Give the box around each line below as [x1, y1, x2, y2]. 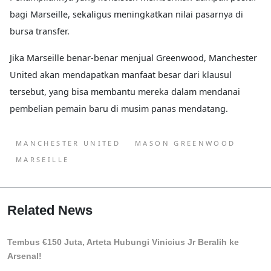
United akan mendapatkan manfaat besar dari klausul [10, 69, 232, 81]
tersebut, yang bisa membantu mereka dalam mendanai [10, 86, 240, 98]
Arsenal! [7, 251, 42, 261]
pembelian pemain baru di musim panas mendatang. [10, 103, 228, 115]
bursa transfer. [10, 25, 70, 38]
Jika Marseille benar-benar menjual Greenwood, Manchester [10, 52, 257, 64]
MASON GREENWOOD [135, 139, 236, 148]
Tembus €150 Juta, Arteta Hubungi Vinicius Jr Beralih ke [7, 237, 239, 247]
